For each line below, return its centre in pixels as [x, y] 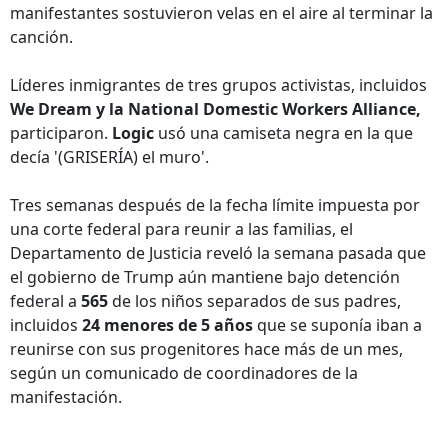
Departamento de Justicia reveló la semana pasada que [218, 253]
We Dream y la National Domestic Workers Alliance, [215, 109]
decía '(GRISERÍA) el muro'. [109, 157]
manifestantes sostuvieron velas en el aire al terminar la [221, 13]
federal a [45, 301]
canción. [41, 37]
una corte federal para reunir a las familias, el [181, 229]
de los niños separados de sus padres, [254, 301]
